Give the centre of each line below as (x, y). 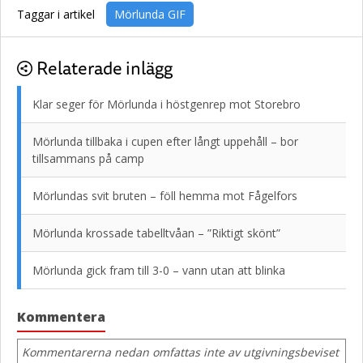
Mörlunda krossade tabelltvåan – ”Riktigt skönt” (156, 233)
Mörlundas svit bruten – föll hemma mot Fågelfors (165, 196)
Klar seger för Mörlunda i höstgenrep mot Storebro (167, 104)
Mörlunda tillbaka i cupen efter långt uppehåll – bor (165, 141)
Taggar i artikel (56, 14)
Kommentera (61, 317)
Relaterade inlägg (105, 68)
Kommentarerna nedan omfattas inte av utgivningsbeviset (180, 352)
